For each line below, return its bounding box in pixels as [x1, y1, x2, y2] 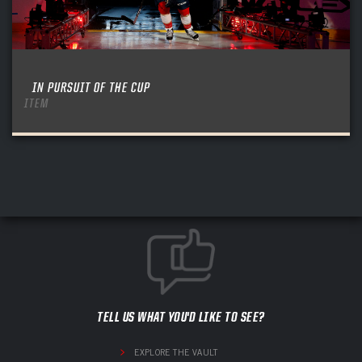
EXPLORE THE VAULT [133, 347, 218, 359]
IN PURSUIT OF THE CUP [32, 80, 150, 95]
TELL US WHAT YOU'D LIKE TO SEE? [97, 309, 265, 325]
